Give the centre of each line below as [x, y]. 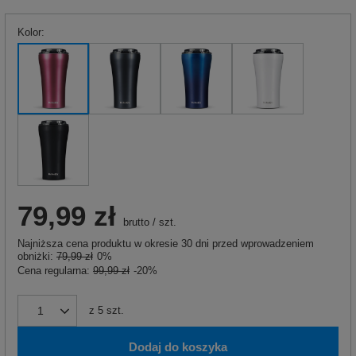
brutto [135, 222]
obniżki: [37, 256]
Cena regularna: [55, 271]
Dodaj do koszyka [178, 346]
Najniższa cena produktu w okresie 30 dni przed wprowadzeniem [166, 244]
